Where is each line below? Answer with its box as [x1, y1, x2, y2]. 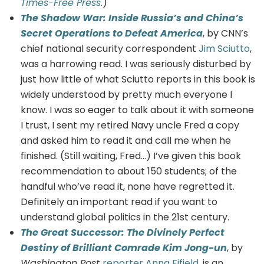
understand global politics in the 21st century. [21, 210, 229, 224]
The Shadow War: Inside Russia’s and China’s [21, 11, 243, 25]
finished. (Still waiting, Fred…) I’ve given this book [21, 148, 241, 163]
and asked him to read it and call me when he [21, 133, 231, 147]
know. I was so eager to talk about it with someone [21, 103, 254, 117]
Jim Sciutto [199, 41, 250, 55]
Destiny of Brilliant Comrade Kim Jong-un [21, 240, 227, 255]
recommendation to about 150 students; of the [21, 164, 237, 178]
